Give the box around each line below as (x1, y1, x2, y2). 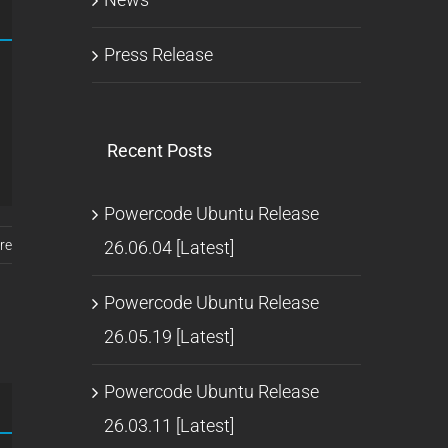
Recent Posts (106, 139, 212, 161)
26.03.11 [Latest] (103, 414, 234, 436)
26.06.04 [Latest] (103, 236, 234, 258)
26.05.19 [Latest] (103, 325, 234, 347)
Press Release (103, 43, 213, 65)
